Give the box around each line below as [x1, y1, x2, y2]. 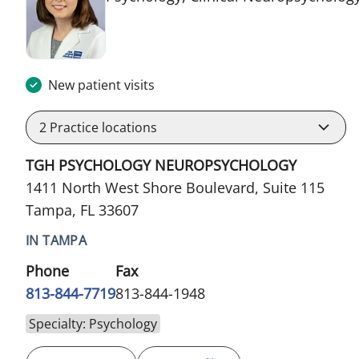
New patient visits [48, 75, 155, 94]
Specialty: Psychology [29, 314, 157, 333]
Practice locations [46, 118, 157, 136]
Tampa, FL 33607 [26, 200, 139, 220]
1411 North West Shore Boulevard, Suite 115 [26, 177, 325, 197]
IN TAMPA [26, 231, 87, 249]
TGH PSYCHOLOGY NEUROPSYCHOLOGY [26, 155, 296, 175]
